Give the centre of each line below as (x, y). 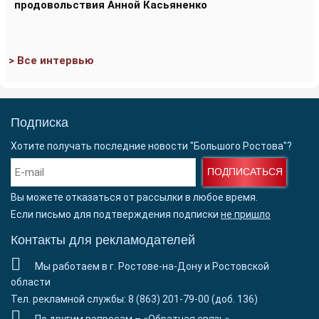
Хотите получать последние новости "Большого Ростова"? (151, 146)
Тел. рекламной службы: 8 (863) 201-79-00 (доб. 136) (134, 299)
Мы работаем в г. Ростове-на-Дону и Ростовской (152, 266)
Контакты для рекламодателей (103, 240)
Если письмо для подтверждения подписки (116, 214)
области (31, 282)
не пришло (246, 214)
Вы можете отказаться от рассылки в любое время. (134, 197)
